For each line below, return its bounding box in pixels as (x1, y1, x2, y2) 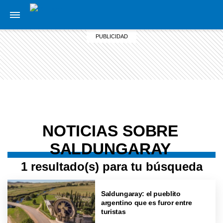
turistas (101, 207, 126, 216)
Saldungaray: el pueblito (101, 189, 181, 198)
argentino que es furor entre (101, 198, 192, 207)
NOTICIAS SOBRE (42, 122, 179, 140)
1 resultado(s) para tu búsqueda (20, 160, 203, 173)
